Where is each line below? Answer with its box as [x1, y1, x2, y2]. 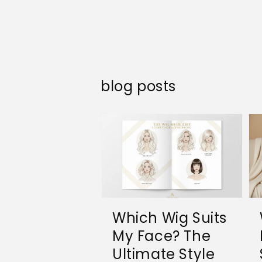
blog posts [101, 76, 176, 96]
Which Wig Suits [112, 208, 227, 227]
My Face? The [112, 226, 211, 246]
